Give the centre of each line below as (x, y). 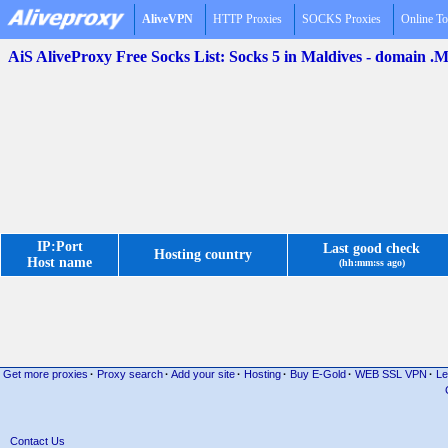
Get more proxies (45, 374)
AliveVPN (167, 19)
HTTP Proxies (247, 19)
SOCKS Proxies (341, 19)
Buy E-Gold (317, 374)
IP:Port (59, 246)
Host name (59, 262)
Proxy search (129, 374)
